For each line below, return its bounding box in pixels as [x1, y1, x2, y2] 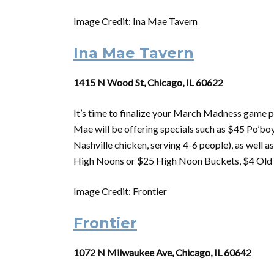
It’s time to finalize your [73, 107, 173, 119]
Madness [203, 107, 242, 119]
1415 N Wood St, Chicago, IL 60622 [73, 76, 223, 88]
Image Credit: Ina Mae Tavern [73, 15, 198, 27]
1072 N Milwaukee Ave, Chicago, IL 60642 [73, 246, 251, 258]
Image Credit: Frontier [73, 185, 167, 197]
